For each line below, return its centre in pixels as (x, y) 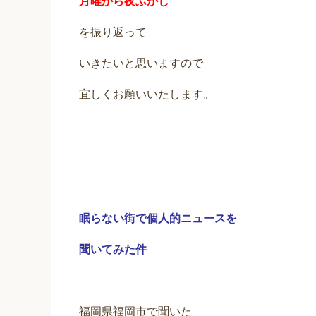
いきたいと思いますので (141, 63)
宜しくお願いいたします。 (147, 95)
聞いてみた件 (113, 250)
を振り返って (113, 32)
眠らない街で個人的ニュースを (158, 219)
